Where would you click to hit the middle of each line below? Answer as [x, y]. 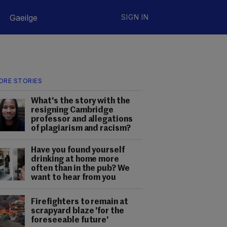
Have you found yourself [78, 150]
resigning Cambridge [72, 110]
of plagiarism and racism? [81, 129]
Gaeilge [24, 18]
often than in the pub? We [81, 169]
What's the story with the [81, 101]
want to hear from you [74, 178]
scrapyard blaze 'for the [78, 211]
